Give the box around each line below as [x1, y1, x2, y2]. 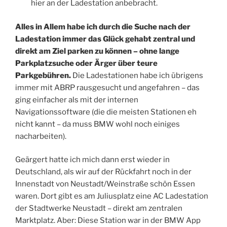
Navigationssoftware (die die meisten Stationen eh [15, 107, 197, 117]
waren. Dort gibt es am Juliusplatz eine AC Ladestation [15, 192, 208, 201]
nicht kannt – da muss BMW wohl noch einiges [15, 119, 180, 129]
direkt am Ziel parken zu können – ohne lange [15, 46, 179, 56]
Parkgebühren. [15, 70, 71, 80]
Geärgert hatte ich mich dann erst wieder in [15, 155, 170, 165]
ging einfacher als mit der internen [15, 95, 138, 104]
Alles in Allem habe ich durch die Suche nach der [15, 22, 191, 31]
